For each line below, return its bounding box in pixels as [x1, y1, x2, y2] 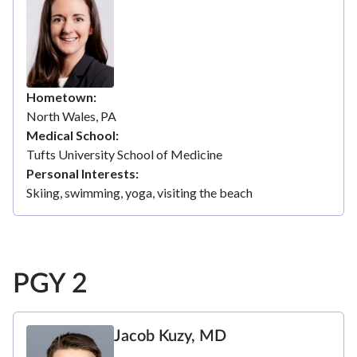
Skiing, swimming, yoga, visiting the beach [26, 184, 253, 200]
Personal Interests [26, 165, 135, 181]
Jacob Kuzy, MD [114, 328, 226, 344]
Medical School [26, 127, 116, 143]
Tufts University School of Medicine [26, 146, 222, 162]
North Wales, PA [26, 108, 116, 124]
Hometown [26, 88, 93, 104]
